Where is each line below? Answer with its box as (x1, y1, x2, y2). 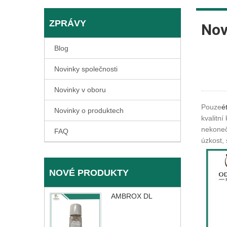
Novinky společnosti (54, 65, 118, 73)
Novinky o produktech (54, 106, 124, 115)
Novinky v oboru (54, 86, 106, 94)
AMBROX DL (111, 192, 153, 200)
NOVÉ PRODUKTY (49, 168, 129, 178)
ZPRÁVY (49, 18, 86, 28)
